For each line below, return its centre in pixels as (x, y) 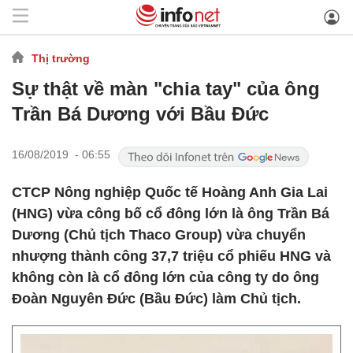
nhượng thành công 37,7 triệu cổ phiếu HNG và (171, 256)
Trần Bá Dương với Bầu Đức (140, 114)
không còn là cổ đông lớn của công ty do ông (165, 277)
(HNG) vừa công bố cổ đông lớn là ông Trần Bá (171, 214)
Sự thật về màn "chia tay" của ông (166, 89)
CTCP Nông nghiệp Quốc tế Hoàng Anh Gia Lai (170, 192)
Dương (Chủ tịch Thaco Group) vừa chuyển (159, 235)
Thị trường (61, 58)
